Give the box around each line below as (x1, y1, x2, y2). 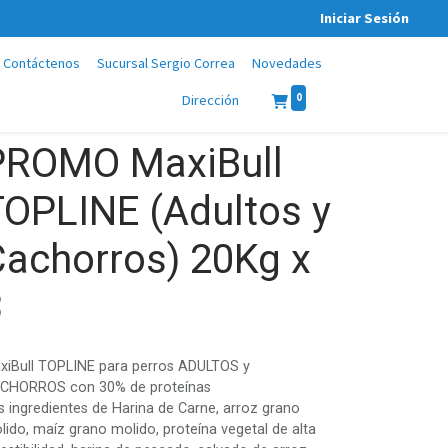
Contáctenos (3, 54, 80, 72)
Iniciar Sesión (320, 9, 409, 27)
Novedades (252, 54, 322, 72)
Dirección (182, 91, 240, 109)
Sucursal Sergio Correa (97, 54, 235, 72)
